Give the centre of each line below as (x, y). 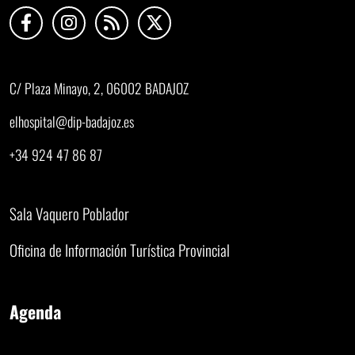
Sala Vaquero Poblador (69, 214)
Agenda (35, 312)
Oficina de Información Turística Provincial (120, 250)
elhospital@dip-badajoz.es (72, 122)
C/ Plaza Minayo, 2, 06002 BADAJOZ (99, 88)
